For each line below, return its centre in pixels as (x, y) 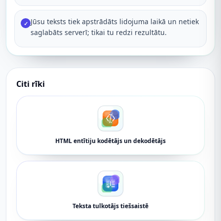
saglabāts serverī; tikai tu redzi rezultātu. (99, 32)
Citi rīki (31, 84)
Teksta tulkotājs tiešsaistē (110, 206)
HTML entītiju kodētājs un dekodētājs (110, 141)
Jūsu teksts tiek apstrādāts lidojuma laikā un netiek (115, 21)
